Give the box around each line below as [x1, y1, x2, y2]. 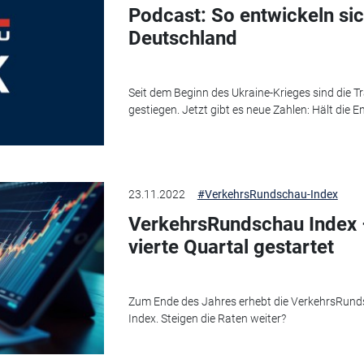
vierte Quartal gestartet [128, 236, 334, 259]
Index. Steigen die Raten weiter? [128, 311, 286, 325]
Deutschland [128, 27, 237, 50]
